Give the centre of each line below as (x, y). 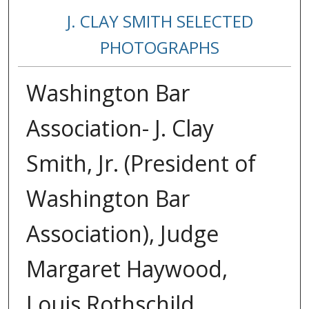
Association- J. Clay (120, 128)
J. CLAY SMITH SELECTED (160, 21)
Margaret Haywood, (127, 269)
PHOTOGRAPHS (160, 48)
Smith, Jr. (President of (141, 163)
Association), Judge (122, 234)
